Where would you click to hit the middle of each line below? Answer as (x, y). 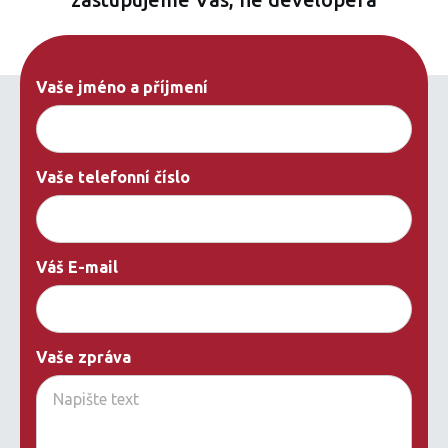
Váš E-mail (77, 267)
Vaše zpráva (83, 357)
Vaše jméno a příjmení (122, 87)
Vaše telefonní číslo (113, 177)
